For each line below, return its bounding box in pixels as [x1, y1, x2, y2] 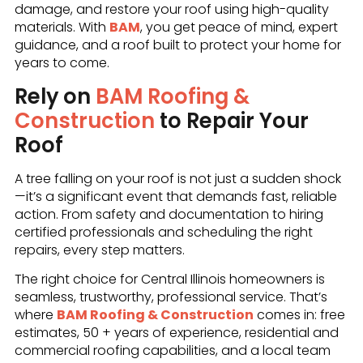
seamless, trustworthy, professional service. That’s [14, 288, 327, 307]
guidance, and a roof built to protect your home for [14, 36, 341, 55]
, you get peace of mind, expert [139, 18, 338, 37]
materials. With [14, 18, 109, 37]
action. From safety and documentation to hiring [14, 204, 323, 224]
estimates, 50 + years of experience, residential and [14, 323, 339, 343]
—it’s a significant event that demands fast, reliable [14, 186, 337, 206]
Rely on [14, 81, 96, 111]
